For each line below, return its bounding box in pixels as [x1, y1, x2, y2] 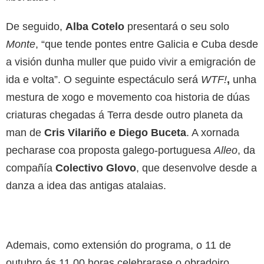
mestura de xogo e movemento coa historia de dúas [6, 91, 250, 104]
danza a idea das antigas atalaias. [6, 180, 166, 192]
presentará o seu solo [124, 21, 229, 33]
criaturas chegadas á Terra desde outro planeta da [6, 109, 243, 121]
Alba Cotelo [65, 21, 124, 33]
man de [6, 127, 44, 139]
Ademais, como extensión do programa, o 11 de [6, 239, 231, 252]
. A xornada [186, 127, 239, 139]
